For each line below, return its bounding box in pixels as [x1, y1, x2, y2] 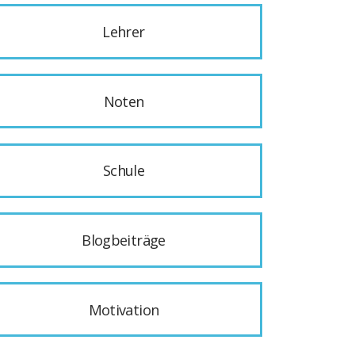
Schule [102, 161, 145, 181]
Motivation [88, 300, 159, 319]
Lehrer [102, 22, 145, 42]
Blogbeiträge [82, 230, 166, 250]
